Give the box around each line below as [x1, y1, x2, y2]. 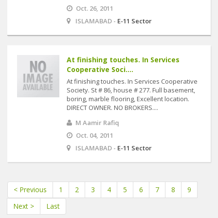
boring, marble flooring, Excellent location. [67, 94, 189, 103]
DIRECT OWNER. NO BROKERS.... [67, 103, 158, 112]
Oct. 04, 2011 [76, 131, 113, 140]
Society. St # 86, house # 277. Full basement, [67, 86, 195, 94]
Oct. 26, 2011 [76, 4, 113, 13]
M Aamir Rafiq [75, 118, 119, 127]
